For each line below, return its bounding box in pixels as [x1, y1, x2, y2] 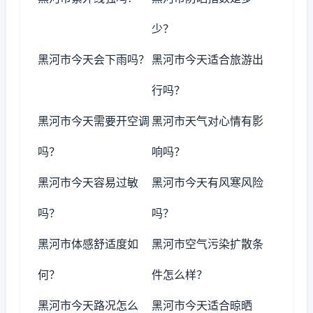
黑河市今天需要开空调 [38, 114, 150, 128]
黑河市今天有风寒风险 [152, 175, 264, 189]
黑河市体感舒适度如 [38, 237, 138, 251]
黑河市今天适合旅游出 [152, 52, 264, 66]
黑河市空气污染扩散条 [152, 237, 264, 251]
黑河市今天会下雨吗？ [38, 52, 150, 66]
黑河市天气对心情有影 [152, 114, 264, 128]
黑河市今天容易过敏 [38, 175, 138, 189]
